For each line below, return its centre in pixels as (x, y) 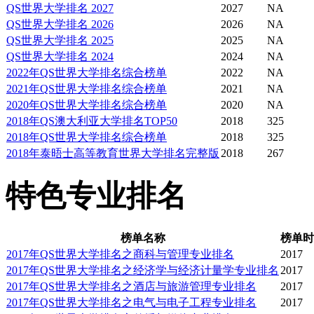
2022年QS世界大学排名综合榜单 (87, 72)
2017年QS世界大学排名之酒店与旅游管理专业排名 (131, 286)
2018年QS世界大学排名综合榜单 (87, 137)
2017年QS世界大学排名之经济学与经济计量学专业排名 (143, 270)
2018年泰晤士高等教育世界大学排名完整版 (113, 153)
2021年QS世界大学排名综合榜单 (87, 88)
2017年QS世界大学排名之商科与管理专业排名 (120, 254)
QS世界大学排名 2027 (60, 8)
